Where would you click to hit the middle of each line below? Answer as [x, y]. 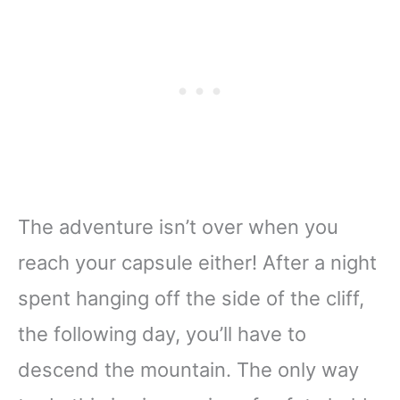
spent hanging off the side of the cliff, [191, 298]
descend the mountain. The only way [188, 369]
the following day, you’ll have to [162, 333]
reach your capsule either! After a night [197, 262]
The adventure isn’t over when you [178, 226]
